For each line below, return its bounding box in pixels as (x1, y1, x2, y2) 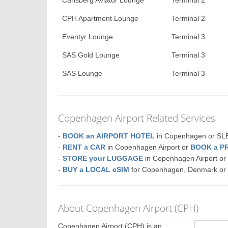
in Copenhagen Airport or (105, 143, 191, 151)
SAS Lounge (62, 69, 103, 77)
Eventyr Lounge (62, 33, 113, 41)
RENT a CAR (63, 143, 106, 151)
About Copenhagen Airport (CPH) (58, 201, 199, 215)
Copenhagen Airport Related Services (58, 111, 216, 125)
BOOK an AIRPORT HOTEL (63, 132, 155, 140)
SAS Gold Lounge (62, 51, 120, 59)
